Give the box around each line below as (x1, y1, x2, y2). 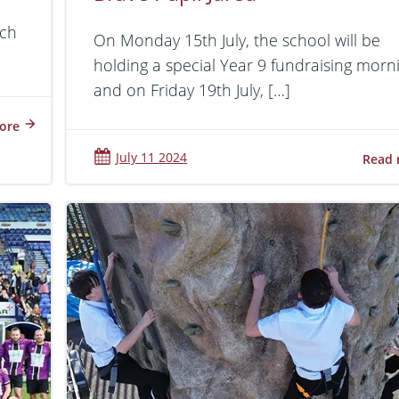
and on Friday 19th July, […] (94, 79, 291, 101)
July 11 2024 (116, 149, 188, 166)
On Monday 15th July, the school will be (94, 29, 381, 51)
